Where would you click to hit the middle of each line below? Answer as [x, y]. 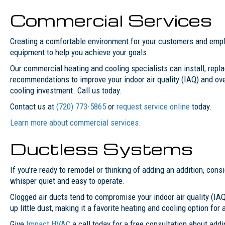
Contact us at [33, 106]
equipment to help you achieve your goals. [80, 52]
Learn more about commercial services [74, 122]
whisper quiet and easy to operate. [68, 181]
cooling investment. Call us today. [66, 90]
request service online [153, 106]
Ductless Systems [101, 148]
